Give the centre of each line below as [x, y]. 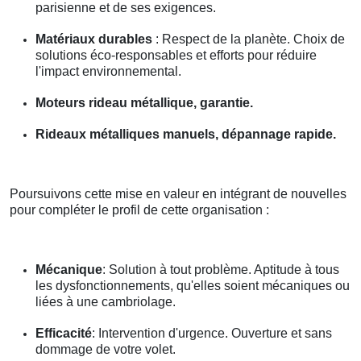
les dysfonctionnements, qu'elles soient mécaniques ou [193, 285]
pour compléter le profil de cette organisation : [139, 210]
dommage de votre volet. [106, 349]
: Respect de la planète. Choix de [249, 39]
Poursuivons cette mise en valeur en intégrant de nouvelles [178, 193]
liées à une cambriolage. [106, 301]
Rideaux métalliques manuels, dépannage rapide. [186, 134]
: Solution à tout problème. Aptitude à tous [221, 269]
